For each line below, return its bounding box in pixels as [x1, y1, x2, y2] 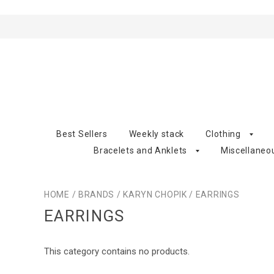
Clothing [206, 128, 241, 139]
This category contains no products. [44, 246, 190, 257]
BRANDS [78, 189, 115, 199]
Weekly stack [128, 128, 185, 139]
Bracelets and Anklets [94, 145, 187, 155]
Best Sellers [56, 128, 108, 139]
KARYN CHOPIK [123, 189, 187, 199]
